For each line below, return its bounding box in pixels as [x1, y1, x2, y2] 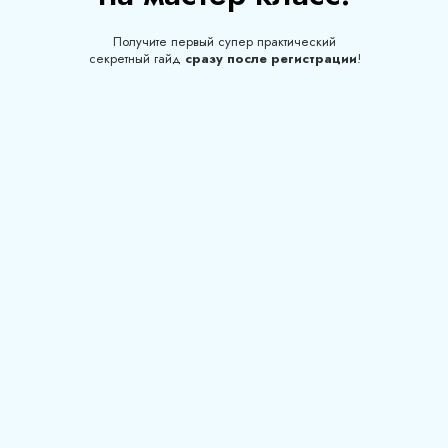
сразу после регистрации [184, 49, 357, 68]
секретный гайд [88, 49, 185, 68]
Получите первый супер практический [113, 32, 336, 51]
